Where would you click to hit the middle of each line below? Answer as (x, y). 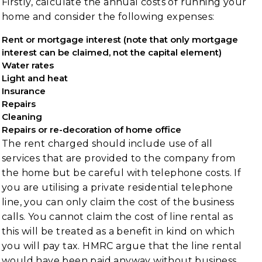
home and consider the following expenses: (108, 17)
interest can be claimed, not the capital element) (112, 52)
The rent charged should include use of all (107, 144)
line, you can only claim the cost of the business (118, 202)
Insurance (24, 91)
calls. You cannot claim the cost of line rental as (117, 217)
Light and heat (35, 78)
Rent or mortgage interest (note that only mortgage (120, 39)
